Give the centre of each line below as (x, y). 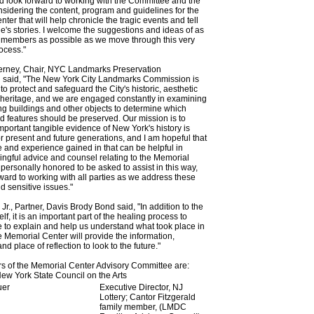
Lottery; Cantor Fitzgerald (147, 297)
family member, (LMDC (143, 307)
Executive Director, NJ (141, 287)
